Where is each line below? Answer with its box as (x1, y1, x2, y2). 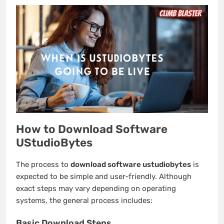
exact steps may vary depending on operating (16, 184, 176, 193)
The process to (16, 160, 70, 169)
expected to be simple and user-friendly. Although (16, 172, 191, 181)
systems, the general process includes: (16, 196, 152, 205)
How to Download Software (16, 122, 167, 136)
